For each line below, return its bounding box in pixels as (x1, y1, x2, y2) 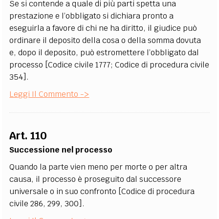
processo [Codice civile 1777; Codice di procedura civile (9, 60, 210, 70)
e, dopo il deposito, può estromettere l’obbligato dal (9, 47, 199, 58)
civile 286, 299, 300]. (9, 198, 85, 209)
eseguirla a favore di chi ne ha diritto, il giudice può (9, 23, 197, 33)
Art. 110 (9, 129, 47, 142)
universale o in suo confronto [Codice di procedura (9, 186, 195, 197)
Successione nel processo (9, 145, 113, 155)
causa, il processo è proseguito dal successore (9, 174, 182, 184)
